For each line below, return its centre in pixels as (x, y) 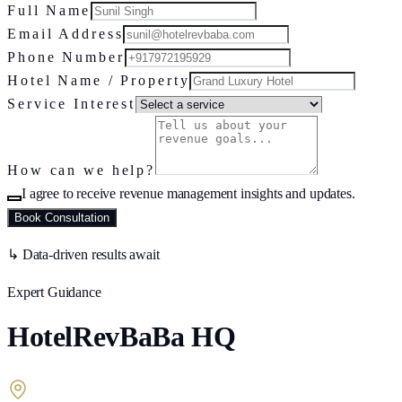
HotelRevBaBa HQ (122, 336)
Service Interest (72, 103)
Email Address (66, 33)
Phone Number (66, 57)
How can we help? (82, 170)
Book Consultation (62, 217)
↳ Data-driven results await (83, 254)
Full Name (49, 10)
